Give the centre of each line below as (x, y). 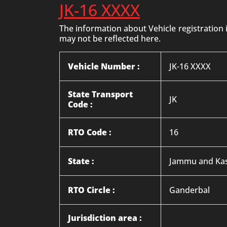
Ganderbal (190, 190)
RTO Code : (90, 132)
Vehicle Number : (104, 66)
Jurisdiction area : (105, 218)
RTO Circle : (91, 190)
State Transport (100, 94)
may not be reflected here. (110, 39)
